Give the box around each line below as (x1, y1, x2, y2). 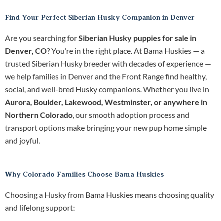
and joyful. (5, 136, 40, 146)
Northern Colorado (5, 110, 73, 120)
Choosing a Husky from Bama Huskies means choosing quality (5, 190, 214, 200)
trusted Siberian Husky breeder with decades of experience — (5, 59, 211, 69)
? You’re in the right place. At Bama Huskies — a (47, 46, 205, 56)
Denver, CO (5, 46, 47, 56)
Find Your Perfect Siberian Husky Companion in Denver (5, 13, 195, 22)
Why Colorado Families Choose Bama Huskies (5, 170, 164, 179)
